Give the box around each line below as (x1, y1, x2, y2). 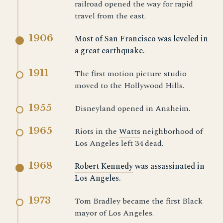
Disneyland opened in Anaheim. (75, 103, 190, 114)
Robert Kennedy (75, 160, 133, 172)
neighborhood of (140, 125, 203, 137)
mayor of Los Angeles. (75, 207, 154, 219)
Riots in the (75, 125, 119, 137)
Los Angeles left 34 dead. (75, 137, 163, 149)
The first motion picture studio (75, 68, 187, 80)
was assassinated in (133, 160, 205, 172)
